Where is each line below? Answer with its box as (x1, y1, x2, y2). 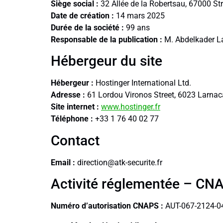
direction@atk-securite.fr (77, 157, 162, 167)
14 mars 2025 (114, 10, 165, 20)
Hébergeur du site (51, 53, 162, 70)
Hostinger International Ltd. (94, 78, 191, 88)
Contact (51, 132, 100, 149)
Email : (51, 157, 77, 167)
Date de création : (51, 10, 114, 20)
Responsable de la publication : (51, 34, 162, 44)
